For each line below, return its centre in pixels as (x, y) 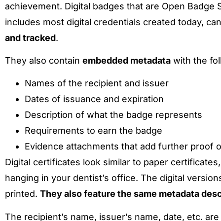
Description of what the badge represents (113, 115)
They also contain (44, 61)
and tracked (30, 37)
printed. (22, 194)
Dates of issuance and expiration (94, 99)
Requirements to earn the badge (93, 131)
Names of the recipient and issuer (97, 83)
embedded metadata (127, 61)
